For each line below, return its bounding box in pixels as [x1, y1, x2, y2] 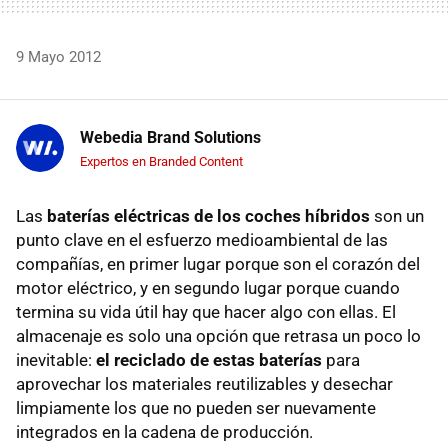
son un [370, 205, 424, 226]
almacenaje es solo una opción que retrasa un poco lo [16, 325, 421, 346]
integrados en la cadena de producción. [16, 421, 313, 442]
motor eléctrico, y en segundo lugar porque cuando [16, 277, 400, 298]
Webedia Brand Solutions [80, 127, 261, 147]
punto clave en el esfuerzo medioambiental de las [16, 229, 388, 250]
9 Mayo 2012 [16, 47, 101, 66]
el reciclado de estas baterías [96, 349, 322, 370]
